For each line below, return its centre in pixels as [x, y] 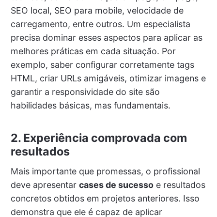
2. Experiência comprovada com [99, 138]
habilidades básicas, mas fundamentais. [90, 106]
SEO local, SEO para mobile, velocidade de [97, 11]
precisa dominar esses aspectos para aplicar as [106, 38]
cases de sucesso [116, 185]
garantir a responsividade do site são [85, 92]
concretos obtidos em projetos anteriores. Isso [105, 199]
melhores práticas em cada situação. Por [93, 51]
